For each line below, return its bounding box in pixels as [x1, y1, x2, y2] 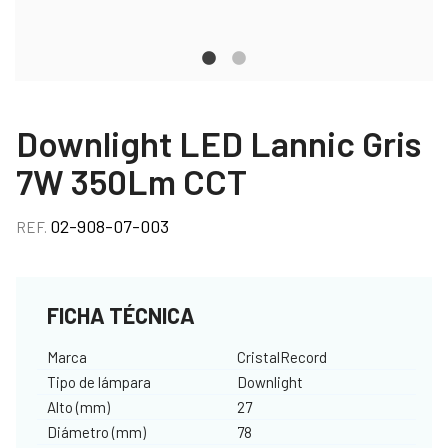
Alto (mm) [47, 397, 110, 416]
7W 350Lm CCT [16, 159, 247, 202]
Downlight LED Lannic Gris [16, 121, 421, 164]
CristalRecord [236, 347, 327, 366]
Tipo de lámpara [47, 372, 151, 391]
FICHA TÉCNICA [47, 301, 195, 328]
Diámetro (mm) [47, 422, 146, 441]
